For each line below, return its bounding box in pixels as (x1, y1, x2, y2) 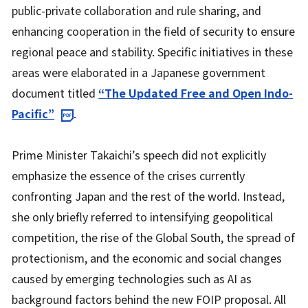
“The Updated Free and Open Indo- (98, 85, 294, 102)
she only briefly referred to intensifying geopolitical (12, 208, 274, 225)
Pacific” (12, 105, 55, 122)
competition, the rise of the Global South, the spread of (12, 229, 296, 246)
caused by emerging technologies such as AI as (12, 270, 252, 287)
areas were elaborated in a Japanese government (12, 64, 266, 81)
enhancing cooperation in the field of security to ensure (12, 23, 296, 40)
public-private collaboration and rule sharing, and (12, 2, 262, 19)
